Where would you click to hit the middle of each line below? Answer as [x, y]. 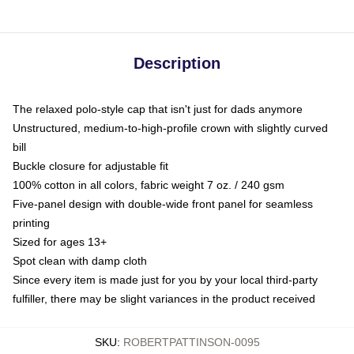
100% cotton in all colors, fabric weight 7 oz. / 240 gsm [149, 185]
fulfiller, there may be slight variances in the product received [164, 298]
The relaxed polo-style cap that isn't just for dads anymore [158, 109]
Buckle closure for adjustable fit [90, 166]
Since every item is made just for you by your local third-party [165, 279]
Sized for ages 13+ [60, 241]
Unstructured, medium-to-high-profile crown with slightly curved [170, 128]
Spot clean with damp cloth [80, 260]
